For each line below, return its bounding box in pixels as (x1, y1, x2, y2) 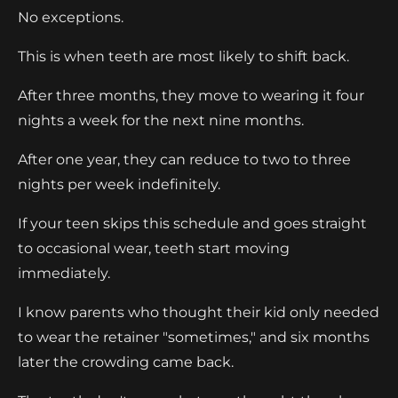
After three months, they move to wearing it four (18, 86, 364, 104)
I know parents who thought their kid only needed (18, 303, 379, 321)
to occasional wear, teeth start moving (18, 239, 290, 257)
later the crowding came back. (18, 353, 234, 370)
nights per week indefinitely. (18, 175, 220, 193)
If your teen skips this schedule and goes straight (18, 214, 367, 232)
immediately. (18, 264, 110, 282)
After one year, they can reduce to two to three (18, 150, 351, 168)
